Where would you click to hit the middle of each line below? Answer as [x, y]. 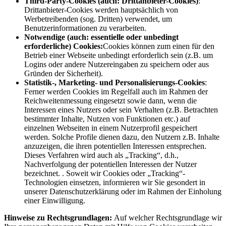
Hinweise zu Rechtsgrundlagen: [59, 217]
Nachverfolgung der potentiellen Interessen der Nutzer [110, 164]
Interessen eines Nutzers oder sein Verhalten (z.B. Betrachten [121, 109]
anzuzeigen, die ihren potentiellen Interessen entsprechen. [115, 146]
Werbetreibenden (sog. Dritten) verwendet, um [98, 19]
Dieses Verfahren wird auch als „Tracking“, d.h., [101, 155]
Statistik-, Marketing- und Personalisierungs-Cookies [115, 82]
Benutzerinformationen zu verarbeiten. [85, 28]
